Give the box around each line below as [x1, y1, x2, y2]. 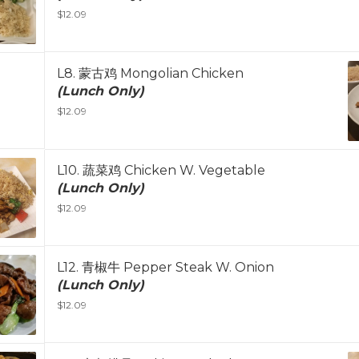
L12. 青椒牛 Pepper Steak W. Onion [57, 260, 274, 276]
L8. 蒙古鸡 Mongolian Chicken [57, 66, 244, 82]
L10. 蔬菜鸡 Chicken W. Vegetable [57, 163, 265, 179]
